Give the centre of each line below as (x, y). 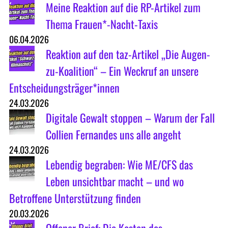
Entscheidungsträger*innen (64, 88)
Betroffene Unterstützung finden (75, 198)
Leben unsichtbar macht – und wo (115, 181)
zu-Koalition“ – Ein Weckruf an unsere (122, 71)
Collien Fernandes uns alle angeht (113, 135)
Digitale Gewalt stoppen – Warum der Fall (130, 118)
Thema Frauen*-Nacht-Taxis (102, 24)
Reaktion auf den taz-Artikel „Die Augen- (128, 54)
